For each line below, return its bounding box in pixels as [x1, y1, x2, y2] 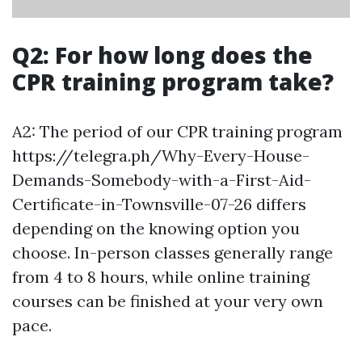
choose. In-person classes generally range [12, 242, 333, 263]
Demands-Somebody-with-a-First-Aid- [12, 169, 311, 190]
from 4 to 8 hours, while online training [12, 266, 309, 287]
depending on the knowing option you [12, 217, 300, 238]
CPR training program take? [12, 65, 334, 97]
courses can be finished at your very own [12, 290, 323, 311]
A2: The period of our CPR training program [12, 120, 343, 141]
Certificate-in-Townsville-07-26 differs [12, 193, 306, 214]
